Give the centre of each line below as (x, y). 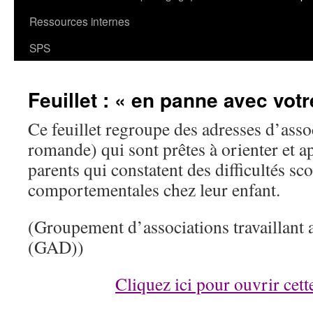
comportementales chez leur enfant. (154, 189)
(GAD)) (56, 247)
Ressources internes (80, 21)
